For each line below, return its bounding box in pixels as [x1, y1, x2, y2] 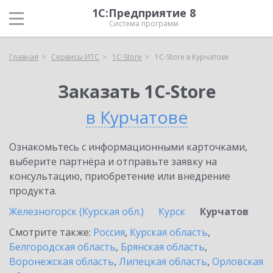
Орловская [212, 255, 263, 268]
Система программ [109, 18, 179, 29]
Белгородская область [9, 240, 116, 253]
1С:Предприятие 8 [92, 5, 196, 20]
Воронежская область [9, 255, 114, 268]
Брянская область [121, 240, 205, 253]
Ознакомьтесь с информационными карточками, [9, 140, 247, 154]
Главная [9, 52, 38, 62]
